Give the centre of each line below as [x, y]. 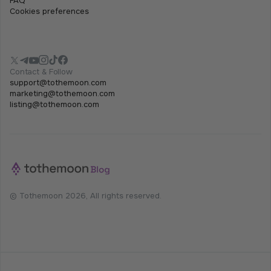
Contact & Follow [41, 71]
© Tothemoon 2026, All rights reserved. [86, 195]
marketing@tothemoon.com [62, 93]
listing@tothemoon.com [54, 104]
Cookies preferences [49, 11]
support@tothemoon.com [58, 82]
